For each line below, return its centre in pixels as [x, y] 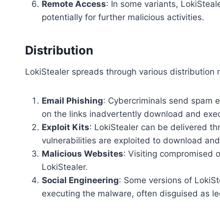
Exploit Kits [66, 127]
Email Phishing [72, 101]
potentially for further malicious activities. [123, 17]
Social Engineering [80, 180]
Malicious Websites [82, 154]
